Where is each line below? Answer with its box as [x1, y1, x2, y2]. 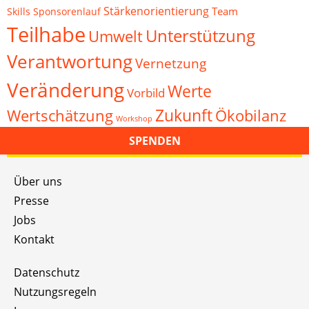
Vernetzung [135, 54, 206, 72]
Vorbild [127, 85, 165, 101]
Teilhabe [7, 21, 86, 48]
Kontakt [14, 232, 54, 247]
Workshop [116, 114, 152, 123]
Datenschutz [14, 265, 79, 280]
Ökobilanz [215, 106, 286, 126]
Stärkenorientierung [103, 3, 209, 19]
